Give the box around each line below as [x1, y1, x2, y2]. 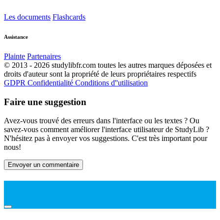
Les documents [4, 12, 51, 21]
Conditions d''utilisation [75, 78, 148, 87]
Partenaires [27, 52, 61, 60]
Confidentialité [27, 78, 75, 87]
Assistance [4, 33, 28, 40]
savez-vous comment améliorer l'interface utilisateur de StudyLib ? [4, 125, 209, 134]
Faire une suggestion [4, 96, 86, 107]
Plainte [4, 52, 25, 60]
